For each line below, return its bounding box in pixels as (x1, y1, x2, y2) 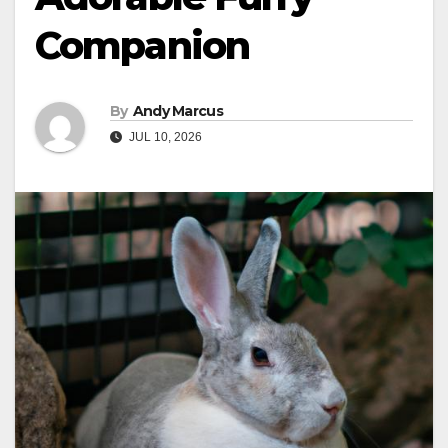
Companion (35, 21, 249, 69)
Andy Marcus (132, 102, 223, 121)
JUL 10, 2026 (126, 130, 202, 145)
